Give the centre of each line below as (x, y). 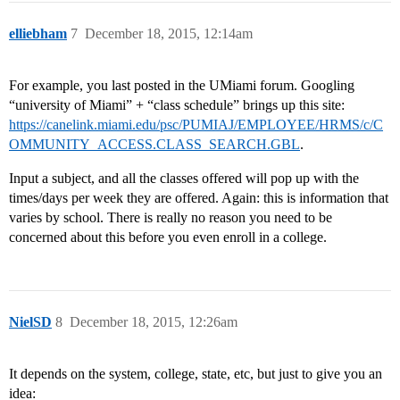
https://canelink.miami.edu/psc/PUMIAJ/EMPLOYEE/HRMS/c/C (196, 125)
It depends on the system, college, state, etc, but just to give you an (196, 374)
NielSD (30, 322)
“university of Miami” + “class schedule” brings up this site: (177, 105)
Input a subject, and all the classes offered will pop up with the (184, 179)
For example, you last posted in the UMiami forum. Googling (182, 86)
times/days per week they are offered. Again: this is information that (199, 198)
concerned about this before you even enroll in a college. (168, 237)
